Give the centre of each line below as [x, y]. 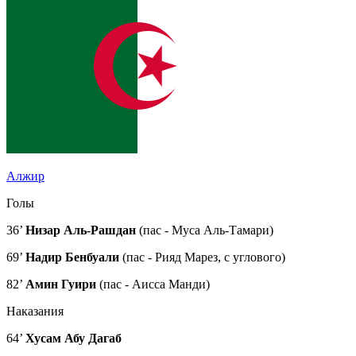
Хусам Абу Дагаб [74, 338]
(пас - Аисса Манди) [153, 284]
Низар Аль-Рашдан [81, 230]
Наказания [35, 311]
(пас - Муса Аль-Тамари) [205, 230]
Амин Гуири [61, 284]
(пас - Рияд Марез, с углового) [202, 257]
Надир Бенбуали [72, 257]
